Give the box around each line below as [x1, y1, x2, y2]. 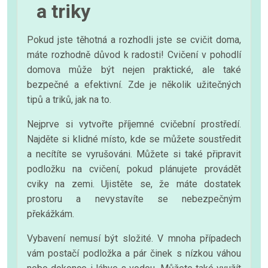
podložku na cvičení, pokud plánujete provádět [27, 163, 241, 175]
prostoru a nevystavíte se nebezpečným [27, 193, 241, 205]
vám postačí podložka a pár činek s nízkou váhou [27, 247, 241, 259]
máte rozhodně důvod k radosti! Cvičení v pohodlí [27, 48, 241, 60]
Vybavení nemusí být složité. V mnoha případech [27, 232, 241, 244]
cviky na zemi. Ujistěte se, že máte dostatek [27, 178, 241, 190]
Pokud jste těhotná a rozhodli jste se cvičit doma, [27, 33, 241, 45]
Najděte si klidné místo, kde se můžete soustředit [27, 133, 241, 145]
